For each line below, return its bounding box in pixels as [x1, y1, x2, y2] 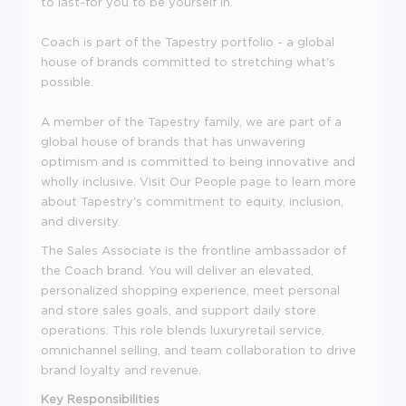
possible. [41, 75, 93, 88]
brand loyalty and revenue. [41, 363, 201, 376]
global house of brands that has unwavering [41, 135, 305, 148]
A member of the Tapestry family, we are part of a [41, 115, 342, 128]
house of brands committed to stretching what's [41, 55, 335, 68]
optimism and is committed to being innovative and [41, 155, 355, 168]
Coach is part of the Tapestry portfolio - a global [41, 35, 334, 48]
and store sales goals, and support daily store [41, 304, 316, 316]
